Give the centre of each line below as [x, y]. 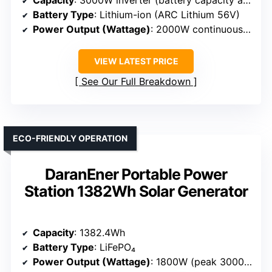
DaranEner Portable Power [136, 174]
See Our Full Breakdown [136, 81]
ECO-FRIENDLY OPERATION [70, 138]
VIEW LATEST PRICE [136, 61]
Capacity [53, 232]
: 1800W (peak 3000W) [197, 261]
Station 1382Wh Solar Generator [136, 191]
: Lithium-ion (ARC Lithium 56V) [167, 14]
